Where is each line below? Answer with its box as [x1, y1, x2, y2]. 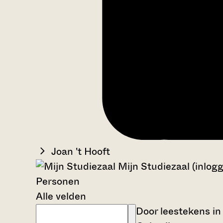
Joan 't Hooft [51, 144, 110, 159]
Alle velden [36, 189, 86, 204]
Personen [36, 174, 80, 189]
